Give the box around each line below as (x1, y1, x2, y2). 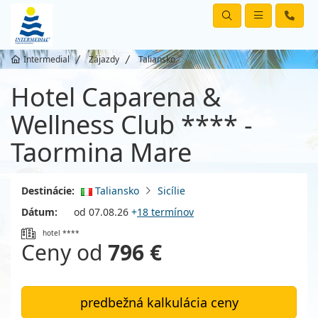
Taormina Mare (11, 135, 192, 170)
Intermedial (23, 53, 70, 65)
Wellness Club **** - (11, 107, 253, 142)
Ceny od (21, 238, 108, 267)
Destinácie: (21, 184, 75, 197)
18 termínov (137, 205, 194, 219)
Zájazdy (89, 53, 119, 65)
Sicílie (157, 184, 185, 197)
